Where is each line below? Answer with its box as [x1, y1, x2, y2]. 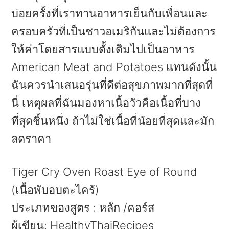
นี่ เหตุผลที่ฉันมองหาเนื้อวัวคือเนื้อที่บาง [11, 96, 201, 109]
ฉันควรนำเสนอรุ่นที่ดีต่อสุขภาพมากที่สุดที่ [11, 78, 214, 91]
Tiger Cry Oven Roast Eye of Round [11, 165, 198, 178]
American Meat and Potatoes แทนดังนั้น [11, 60, 217, 74]
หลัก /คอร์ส [99, 200, 155, 214]
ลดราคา [11, 131, 52, 145]
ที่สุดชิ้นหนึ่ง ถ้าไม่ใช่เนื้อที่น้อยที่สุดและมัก [11, 113, 215, 127]
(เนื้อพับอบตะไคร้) [11, 182, 100, 196]
